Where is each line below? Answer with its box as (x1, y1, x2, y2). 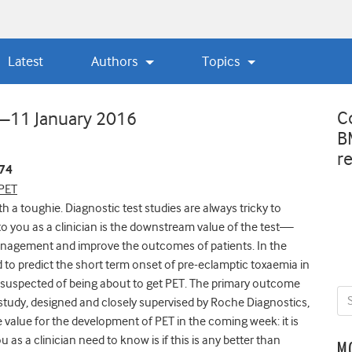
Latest (7, 53, 43, 69)
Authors (91, 53, 141, 69)
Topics (202, 53, 244, 69)
